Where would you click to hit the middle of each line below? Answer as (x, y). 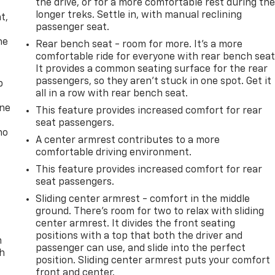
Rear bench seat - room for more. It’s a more (139, 45)
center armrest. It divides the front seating (136, 224)
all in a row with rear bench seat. (112, 94)
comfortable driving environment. (114, 153)
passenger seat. (73, 27)
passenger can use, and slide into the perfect (141, 248)
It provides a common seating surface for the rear (152, 69)
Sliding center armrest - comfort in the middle (143, 199)
